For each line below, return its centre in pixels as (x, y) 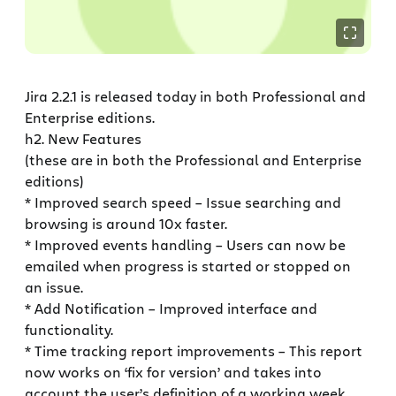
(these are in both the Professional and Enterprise (193, 160)
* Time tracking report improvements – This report (194, 351)
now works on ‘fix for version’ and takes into (173, 372)
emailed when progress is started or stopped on (188, 266)
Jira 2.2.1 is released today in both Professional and (195, 96)
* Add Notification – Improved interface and (171, 308)
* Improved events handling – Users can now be (185, 245)
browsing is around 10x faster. (126, 224)
